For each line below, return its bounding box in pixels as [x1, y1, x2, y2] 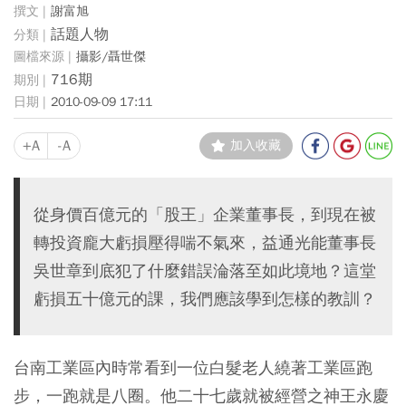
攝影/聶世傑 [76, 48, 146, 64]
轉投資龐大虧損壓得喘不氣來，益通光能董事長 [34, 232, 376, 253]
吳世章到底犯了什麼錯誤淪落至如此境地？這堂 [34, 260, 376, 281]
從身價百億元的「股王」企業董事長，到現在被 [34, 204, 376, 225]
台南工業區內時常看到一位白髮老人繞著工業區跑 [14, 357, 372, 378]
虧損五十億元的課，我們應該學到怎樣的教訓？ [34, 288, 376, 309]
